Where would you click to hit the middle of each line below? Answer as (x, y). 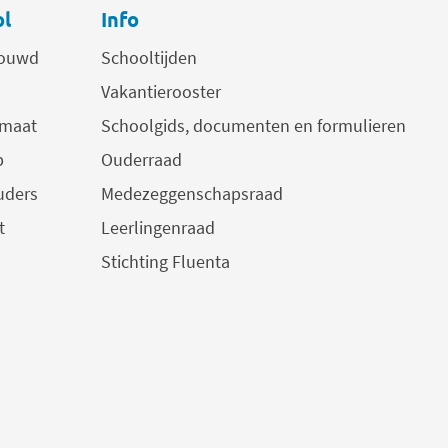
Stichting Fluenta (165, 262)
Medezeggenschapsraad (192, 194)
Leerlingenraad (158, 228)
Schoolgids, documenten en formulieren (253, 126)
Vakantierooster (161, 92)
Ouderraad (141, 160)
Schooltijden (149, 58)
